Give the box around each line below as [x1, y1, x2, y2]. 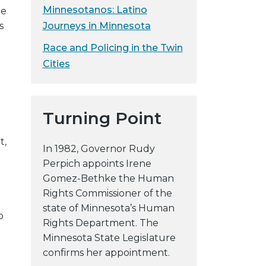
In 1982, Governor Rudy [42, 142, 155, 154]
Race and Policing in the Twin [42, 42, 183, 53]
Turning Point [42, 107, 161, 128]
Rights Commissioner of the [42, 187, 172, 199]
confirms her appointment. [42, 246, 170, 258]
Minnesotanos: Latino [42, 4, 147, 15]
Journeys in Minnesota [42, 20, 151, 31]
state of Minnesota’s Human [42, 202, 175, 214]
